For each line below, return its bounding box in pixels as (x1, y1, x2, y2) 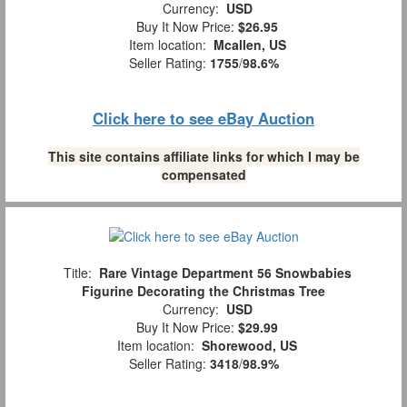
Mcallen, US (213, 35, 286, 55)
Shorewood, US (202, 336, 297, 355)
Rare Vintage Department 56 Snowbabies (98, 263, 352, 283)
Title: (55, 263, 99, 283)
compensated (161, 165, 246, 184)
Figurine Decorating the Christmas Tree (82, 282, 325, 301)
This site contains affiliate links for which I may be (47, 147, 360, 166)
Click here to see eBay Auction (93, 107, 314, 130)
